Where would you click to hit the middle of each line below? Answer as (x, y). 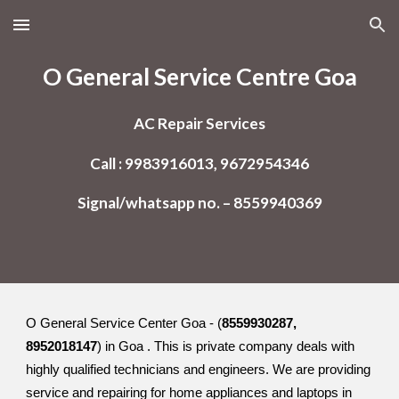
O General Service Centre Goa (199, 77)
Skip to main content (77, 33)
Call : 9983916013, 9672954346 (199, 163)
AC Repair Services (199, 124)
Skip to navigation (329, 33)
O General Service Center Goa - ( (124, 323)
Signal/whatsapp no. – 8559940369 (199, 202)
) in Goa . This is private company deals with (226, 346)
